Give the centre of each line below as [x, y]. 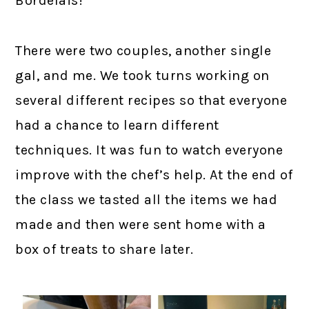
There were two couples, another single [143, 51]
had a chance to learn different [117, 126]
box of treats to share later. [104, 250]
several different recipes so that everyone [151, 101]
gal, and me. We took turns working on [142, 76]
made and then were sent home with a [141, 225]
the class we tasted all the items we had [147, 200]
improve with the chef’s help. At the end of [154, 175]
